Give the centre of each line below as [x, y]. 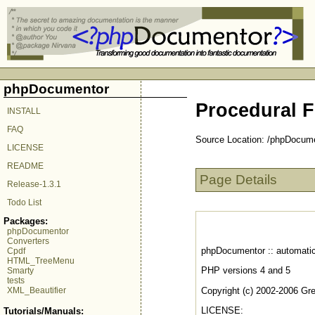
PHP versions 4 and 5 [245, 271]
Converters [28, 241]
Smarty [20, 271]
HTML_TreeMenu [41, 261]
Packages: [26, 221]
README [25, 166]
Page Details [238, 180]
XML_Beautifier [37, 290]
